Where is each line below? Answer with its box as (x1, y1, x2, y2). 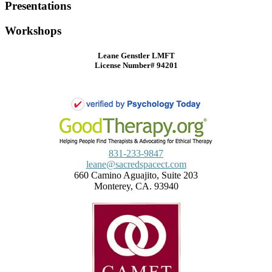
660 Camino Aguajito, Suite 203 (74, 170, 198, 181)
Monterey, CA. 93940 (93, 181, 178, 192)
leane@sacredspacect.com (86, 159, 186, 170)
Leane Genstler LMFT (97, 50, 175, 60)
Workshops (5, 24, 61, 37)
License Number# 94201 (94, 60, 178, 70)
